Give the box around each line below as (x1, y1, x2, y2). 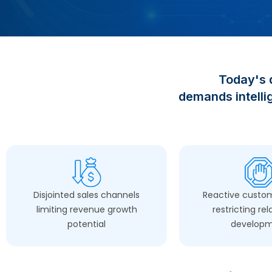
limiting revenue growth (36, 203, 137, 216)
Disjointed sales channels (33, 189, 140, 201)
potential (67, 218, 106, 230)
